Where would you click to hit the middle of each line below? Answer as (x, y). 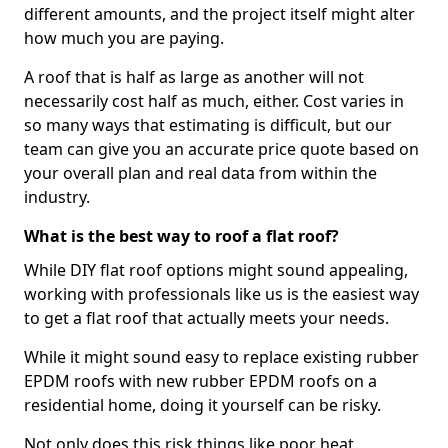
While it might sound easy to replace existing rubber (221, 357)
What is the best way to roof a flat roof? (181, 236)
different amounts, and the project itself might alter (219, 14)
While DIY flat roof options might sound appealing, (216, 270)
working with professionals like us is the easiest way (221, 294)
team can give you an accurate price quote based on (221, 149)
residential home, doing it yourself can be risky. (202, 405)
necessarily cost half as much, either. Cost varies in (214, 101)
